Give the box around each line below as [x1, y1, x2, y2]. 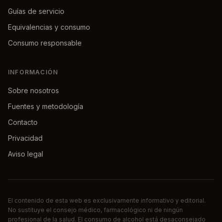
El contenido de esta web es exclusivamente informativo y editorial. [8, 197, 206, 204]
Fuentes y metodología [8, 102, 83, 111]
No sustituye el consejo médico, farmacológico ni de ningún [8, 206, 183, 214]
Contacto [8, 118, 38, 126]
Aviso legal [8, 150, 43, 158]
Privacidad [8, 134, 43, 142]
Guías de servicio [8, 7, 64, 15]
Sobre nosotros [8, 86, 59, 95]
